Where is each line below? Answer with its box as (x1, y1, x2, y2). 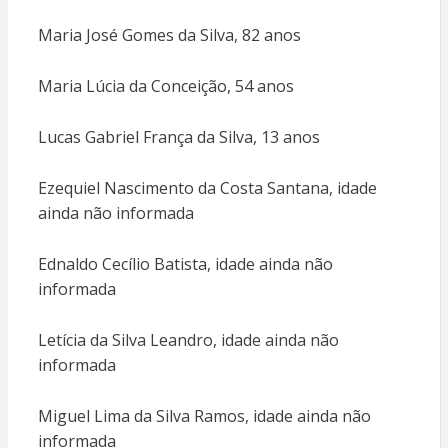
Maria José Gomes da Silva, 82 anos (37, 24, 301, 47)
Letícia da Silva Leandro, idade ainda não (37, 329, 339, 352)
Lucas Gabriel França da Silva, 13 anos (37, 126, 320, 149)
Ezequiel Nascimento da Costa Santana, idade (37, 177, 377, 200)
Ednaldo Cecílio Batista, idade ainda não (37, 253, 333, 276)
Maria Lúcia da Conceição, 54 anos (37, 75, 294, 98)
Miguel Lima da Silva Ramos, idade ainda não (37, 405, 371, 428)
